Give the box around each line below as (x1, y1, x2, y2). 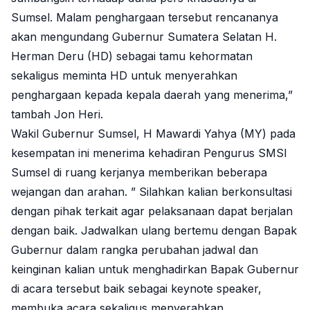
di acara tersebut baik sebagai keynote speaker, (11, 281, 262, 295)
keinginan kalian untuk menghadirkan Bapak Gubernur (11, 262, 299, 276)
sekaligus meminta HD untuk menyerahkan (11, 68, 237, 82)
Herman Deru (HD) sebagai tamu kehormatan (11, 48, 253, 63)
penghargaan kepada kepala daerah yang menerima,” (11, 87, 293, 102)
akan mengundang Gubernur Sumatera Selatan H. (11, 29, 277, 44)
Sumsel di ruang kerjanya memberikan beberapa (11, 165, 267, 179)
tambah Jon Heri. (11, 107, 103, 121)
